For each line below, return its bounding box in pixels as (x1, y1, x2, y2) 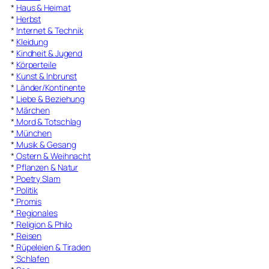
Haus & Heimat (16, 2, 71, 14)
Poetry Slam (14, 173, 61, 185)
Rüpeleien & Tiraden (14, 241, 91, 253)
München (14, 127, 52, 139)
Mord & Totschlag (14, 116, 82, 128)
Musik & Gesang (14, 139, 76, 151)
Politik (14, 184, 38, 196)
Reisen (14, 230, 42, 242)
